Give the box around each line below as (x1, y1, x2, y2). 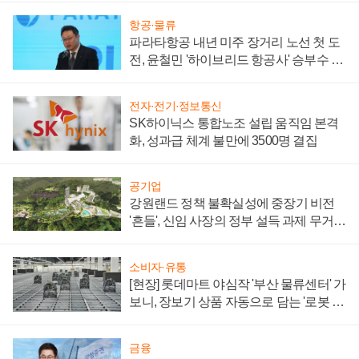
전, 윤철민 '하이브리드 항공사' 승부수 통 (129, 53, 344, 67)
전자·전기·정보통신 (129, 99, 222, 112)
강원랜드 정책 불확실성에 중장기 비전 (129, 196, 335, 211)
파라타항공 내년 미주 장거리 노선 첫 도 (129, 35, 340, 50)
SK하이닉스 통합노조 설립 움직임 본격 (129, 115, 339, 130)
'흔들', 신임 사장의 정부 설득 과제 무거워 (129, 214, 346, 228)
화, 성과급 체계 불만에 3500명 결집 (129, 133, 317, 147)
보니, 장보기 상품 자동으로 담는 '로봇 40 (129, 295, 345, 309)
